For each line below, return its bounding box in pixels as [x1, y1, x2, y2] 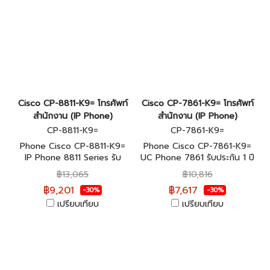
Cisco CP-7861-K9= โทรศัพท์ [141, 97, 254, 110]
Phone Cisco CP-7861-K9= [143, 140, 251, 152]
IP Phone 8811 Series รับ [24, 151, 121, 164]
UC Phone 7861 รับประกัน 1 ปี [140, 151, 254, 164]
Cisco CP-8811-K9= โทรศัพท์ [17, 97, 128, 110]
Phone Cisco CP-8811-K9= [20, 140, 125, 152]
